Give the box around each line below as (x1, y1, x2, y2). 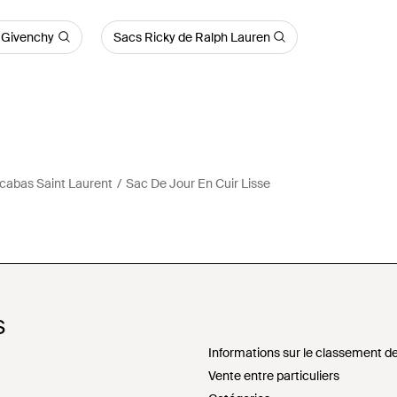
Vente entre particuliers (208, 367, 339, 384)
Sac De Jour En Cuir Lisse (125, 175, 270, 191)
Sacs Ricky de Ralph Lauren (113, 28, 270, 45)
